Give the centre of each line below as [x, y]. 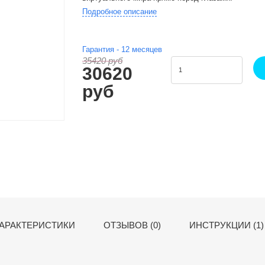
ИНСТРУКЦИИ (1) [227, 225]
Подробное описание [119, 12]
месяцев [146, 49]
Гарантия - [102, 49]
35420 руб [102, 61]
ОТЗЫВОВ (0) [132, 225]
